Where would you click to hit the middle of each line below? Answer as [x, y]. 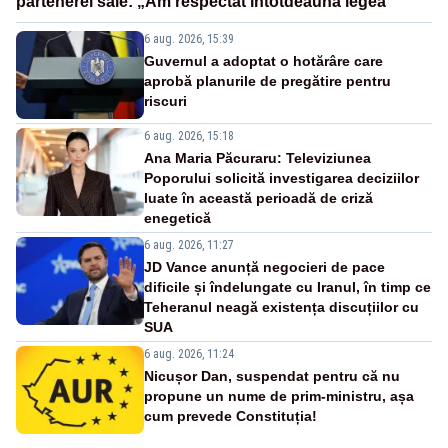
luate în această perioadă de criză [258, 198]
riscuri [165, 101]
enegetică [177, 218]
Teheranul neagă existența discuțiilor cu [281, 307]
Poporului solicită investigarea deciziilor [281, 178]
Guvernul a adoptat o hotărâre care [263, 61]
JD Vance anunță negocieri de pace [264, 267]
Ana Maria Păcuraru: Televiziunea [257, 158]
